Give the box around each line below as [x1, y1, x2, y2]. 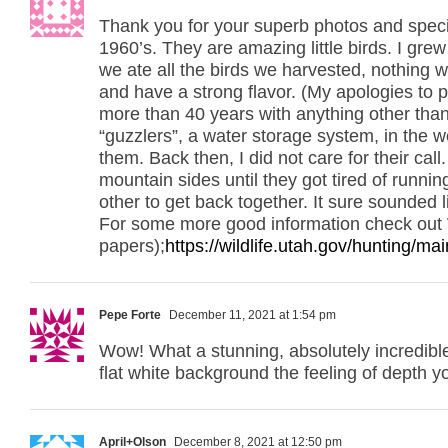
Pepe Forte [99, 307, 161, 322]
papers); [99, 235, 165, 256]
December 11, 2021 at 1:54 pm [166, 307, 336, 322]
